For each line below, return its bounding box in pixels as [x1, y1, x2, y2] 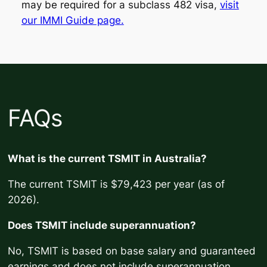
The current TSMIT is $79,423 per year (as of [8, 178, 225, 190]
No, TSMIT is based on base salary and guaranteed [8, 244, 256, 257]
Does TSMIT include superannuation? [8, 219, 197, 231]
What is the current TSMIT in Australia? [8, 153, 207, 165]
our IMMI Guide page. [21, 14, 124, 26]
